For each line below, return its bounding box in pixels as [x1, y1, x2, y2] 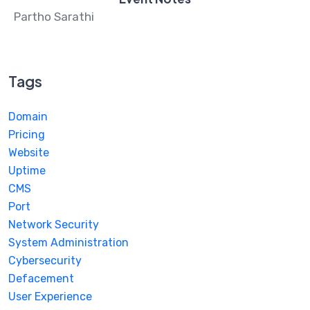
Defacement [8, 271, 74, 285]
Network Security [8, 217, 99, 231]
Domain [8, 109, 48, 123]
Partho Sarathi [14, 9, 94, 24]
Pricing [8, 127, 45, 141]
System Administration [8, 235, 129, 249]
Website [8, 145, 49, 159]
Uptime [8, 163, 46, 177]
